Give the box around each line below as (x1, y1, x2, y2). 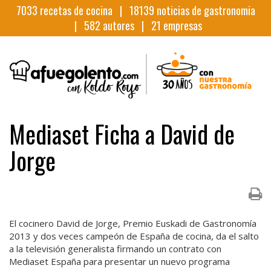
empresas (160, 18, 202, 33)
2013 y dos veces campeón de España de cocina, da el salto (9, 229, 259, 242)
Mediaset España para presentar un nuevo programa (9, 255, 230, 267)
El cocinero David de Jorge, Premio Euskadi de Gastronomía (9, 217, 256, 229)
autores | (100, 18, 151, 33)
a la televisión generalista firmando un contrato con (9, 242, 221, 255)
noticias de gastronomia (154, 2, 255, 18)
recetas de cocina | (37, 2, 129, 18)
